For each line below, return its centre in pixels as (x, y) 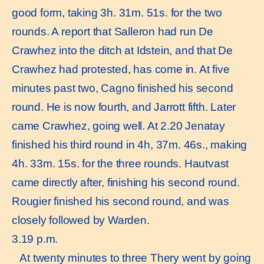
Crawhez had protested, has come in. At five (121, 69)
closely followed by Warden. (81, 220)
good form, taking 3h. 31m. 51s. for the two (117, 12)
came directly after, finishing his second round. (126, 182)
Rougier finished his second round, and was (121, 201)
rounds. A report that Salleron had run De (113, 31)
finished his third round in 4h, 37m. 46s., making (130, 144)
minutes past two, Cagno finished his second (123, 88)
